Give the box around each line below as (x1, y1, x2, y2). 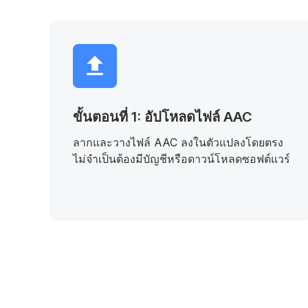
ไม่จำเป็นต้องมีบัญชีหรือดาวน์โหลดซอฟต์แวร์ (73, 152, 290, 166)
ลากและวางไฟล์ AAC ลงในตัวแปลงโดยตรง (73, 135, 283, 149)
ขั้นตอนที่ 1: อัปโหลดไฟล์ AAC (73, 109, 252, 125)
